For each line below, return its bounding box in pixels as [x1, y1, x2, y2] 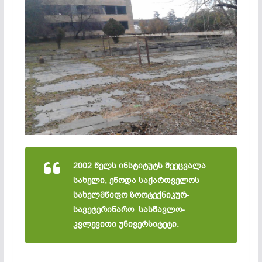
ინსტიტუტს [118, 160, 165, 171]
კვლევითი [73, 218, 116, 230]
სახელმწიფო [73, 189, 130, 201]
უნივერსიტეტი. [118, 218, 179, 230]
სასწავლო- [138, 204, 185, 215]
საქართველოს [138, 174, 199, 186]
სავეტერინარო [73, 204, 134, 215]
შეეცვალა [164, 160, 206, 171]
